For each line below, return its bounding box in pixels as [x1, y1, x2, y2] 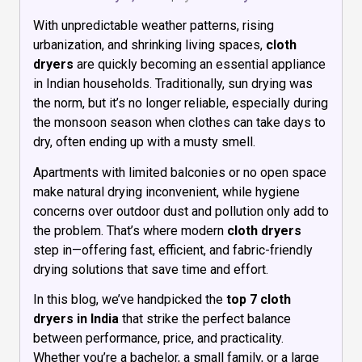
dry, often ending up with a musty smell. [33, 133, 255, 149]
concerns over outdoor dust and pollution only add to [33, 203, 329, 219]
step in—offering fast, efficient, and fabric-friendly [33, 242, 313, 258]
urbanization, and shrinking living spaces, [33, 36, 266, 53]
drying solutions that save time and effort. [33, 261, 268, 277]
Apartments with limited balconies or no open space [33, 164, 326, 180]
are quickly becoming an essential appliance [74, 56, 326, 72]
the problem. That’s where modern [33, 222, 227, 238]
